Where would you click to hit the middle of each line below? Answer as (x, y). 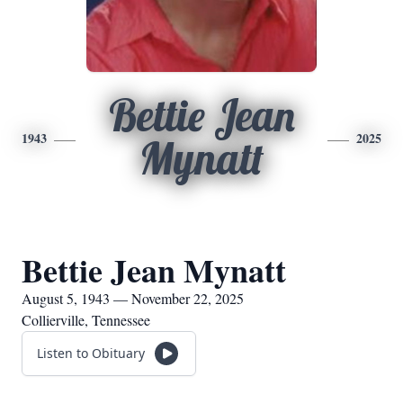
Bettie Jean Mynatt (154, 270)
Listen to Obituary (91, 353)
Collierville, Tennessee (86, 320)
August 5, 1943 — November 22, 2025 (133, 298)
